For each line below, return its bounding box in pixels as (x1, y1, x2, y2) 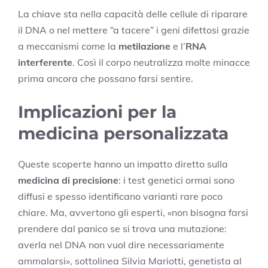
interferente (18, 56, 72, 69)
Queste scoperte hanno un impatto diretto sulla (18, 158, 228, 170)
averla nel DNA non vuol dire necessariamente (18, 239, 224, 251)
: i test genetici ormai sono (118, 174, 234, 187)
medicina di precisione (18, 174, 118, 187)
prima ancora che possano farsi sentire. (18, 72, 193, 85)
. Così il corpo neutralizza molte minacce (72, 56, 250, 69)
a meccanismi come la (18, 40, 118, 53)
